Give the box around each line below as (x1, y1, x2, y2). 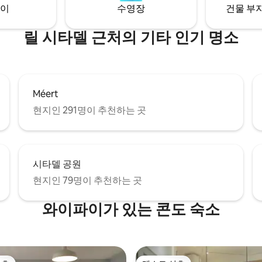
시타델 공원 (33, 157, 81, 170)
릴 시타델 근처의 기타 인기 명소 (23, 27, 239, 47)
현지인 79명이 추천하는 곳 (33, 174, 142, 187)
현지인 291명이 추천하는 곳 (33, 104, 146, 116)
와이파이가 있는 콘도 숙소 (42, 199, 220, 219)
